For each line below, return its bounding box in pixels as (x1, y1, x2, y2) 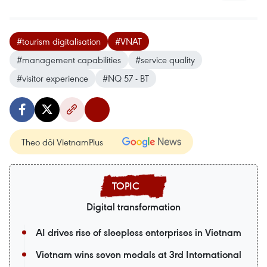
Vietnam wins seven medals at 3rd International (36, 248, 241, 262)
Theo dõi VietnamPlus (21, 136, 103, 148)
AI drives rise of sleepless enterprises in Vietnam (36, 226, 241, 240)
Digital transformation (86, 200, 181, 214)
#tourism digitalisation (17, 35, 101, 48)
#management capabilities (17, 54, 121, 66)
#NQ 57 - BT (103, 72, 149, 85)
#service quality (135, 54, 195, 66)
